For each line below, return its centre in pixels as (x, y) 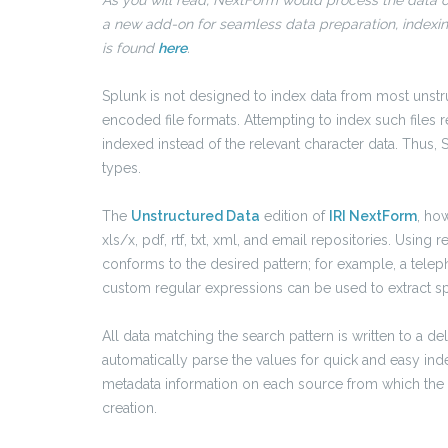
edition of (294, 216)
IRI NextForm (373, 216)
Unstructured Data (195, 216)
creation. (129, 408)
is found (130, 48)
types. (121, 168)
